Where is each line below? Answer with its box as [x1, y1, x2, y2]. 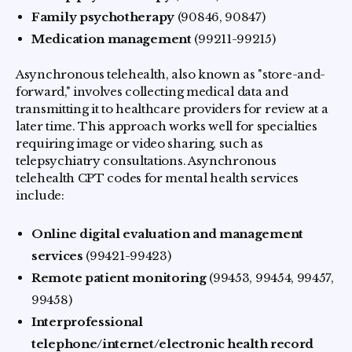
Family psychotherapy [31, 9, 174, 24]
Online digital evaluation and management [31, 226, 304, 241]
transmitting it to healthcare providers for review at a [16, 101, 328, 116]
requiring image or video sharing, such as [16, 136, 263, 151]
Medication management [31, 31, 192, 46]
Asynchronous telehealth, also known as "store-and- [16, 67, 326, 82]
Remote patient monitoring [31, 270, 207, 285]
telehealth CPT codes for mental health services [16, 170, 299, 185]
